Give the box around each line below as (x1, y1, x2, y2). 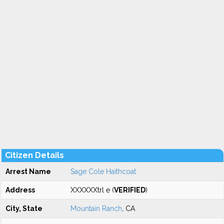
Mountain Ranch (70, 204, 122, 212)
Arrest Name (5, 167, 51, 175)
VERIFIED (114, 186, 145, 194)
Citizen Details (5, 150, 64, 160)
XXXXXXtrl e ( (70, 186, 114, 194)
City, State (5, 204, 42, 212)
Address (5, 186, 35, 194)
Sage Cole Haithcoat (70, 167, 136, 175)
